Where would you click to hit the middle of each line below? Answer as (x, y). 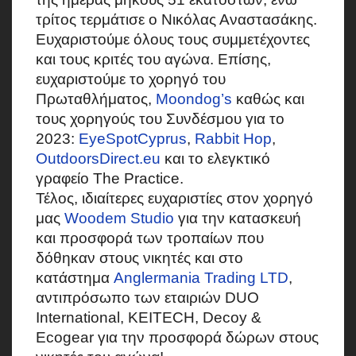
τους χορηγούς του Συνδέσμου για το (160, 118)
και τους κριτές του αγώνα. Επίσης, (153, 59)
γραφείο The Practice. (110, 178)
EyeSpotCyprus (133, 138)
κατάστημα (75, 277)
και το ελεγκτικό (215, 158)
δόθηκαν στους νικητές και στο (139, 257)
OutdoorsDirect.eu (98, 158)
